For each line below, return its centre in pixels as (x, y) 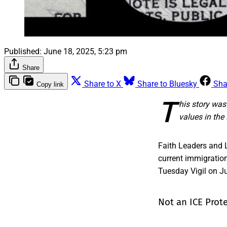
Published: (23, 51)
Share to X (103, 84)
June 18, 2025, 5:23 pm (85, 51)
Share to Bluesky (167, 84)
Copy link (50, 84)
